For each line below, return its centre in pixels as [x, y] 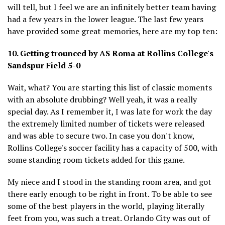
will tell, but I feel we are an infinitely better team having [112, 7]
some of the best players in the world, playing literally [106, 206]
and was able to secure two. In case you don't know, [101, 135]
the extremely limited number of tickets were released [106, 123]
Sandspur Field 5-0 [44, 65]
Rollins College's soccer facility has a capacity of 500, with [113, 147]
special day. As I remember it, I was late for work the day [110, 111]
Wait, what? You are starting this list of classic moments [110, 87]
